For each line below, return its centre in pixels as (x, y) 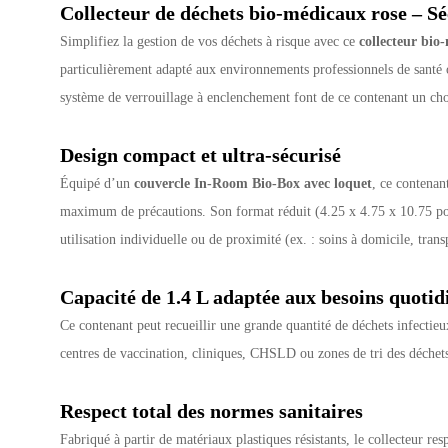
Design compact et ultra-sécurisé (201, 154)
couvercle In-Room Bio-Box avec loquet (253, 182)
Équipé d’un (97, 182)
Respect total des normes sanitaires (212, 410)
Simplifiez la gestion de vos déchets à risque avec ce (210, 40)
